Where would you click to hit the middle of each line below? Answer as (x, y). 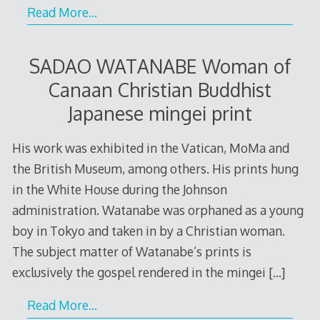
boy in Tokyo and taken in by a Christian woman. (148, 230)
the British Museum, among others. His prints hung (155, 168)
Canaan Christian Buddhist (160, 90)
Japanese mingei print (160, 114)
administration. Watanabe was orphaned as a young (157, 210)
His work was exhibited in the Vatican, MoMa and (150, 147)
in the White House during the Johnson (119, 189)
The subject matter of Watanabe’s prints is (131, 251)
